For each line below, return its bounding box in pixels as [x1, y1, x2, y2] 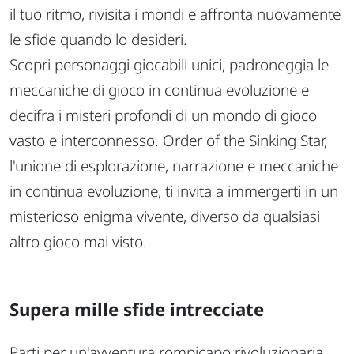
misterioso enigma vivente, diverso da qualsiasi [9, 205, 320, 227]
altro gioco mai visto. [9, 231, 147, 252]
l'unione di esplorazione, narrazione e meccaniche [9, 155, 338, 176]
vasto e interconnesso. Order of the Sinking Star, [9, 130, 327, 151]
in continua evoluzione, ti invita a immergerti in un [9, 180, 338, 201]
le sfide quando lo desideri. [9, 28, 187, 50]
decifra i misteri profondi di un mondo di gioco [9, 104, 317, 126]
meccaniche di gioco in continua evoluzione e [9, 79, 309, 100]
